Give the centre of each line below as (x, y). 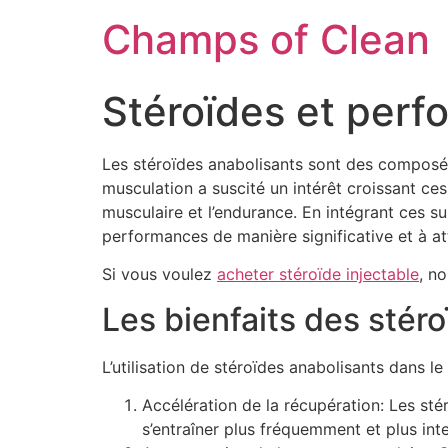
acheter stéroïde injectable (318, 274)
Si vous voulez (159, 274)
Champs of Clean (266, 39)
